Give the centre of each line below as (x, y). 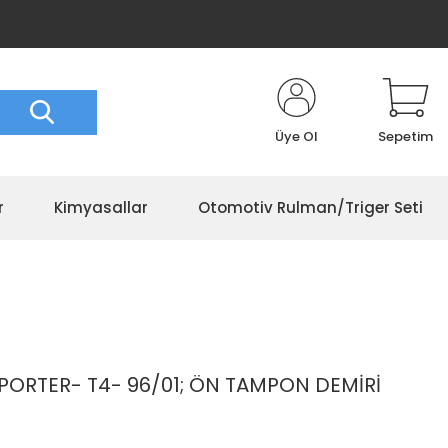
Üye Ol (296, 136)
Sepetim (405, 136)
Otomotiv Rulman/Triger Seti (310, 207)
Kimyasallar (101, 207)
